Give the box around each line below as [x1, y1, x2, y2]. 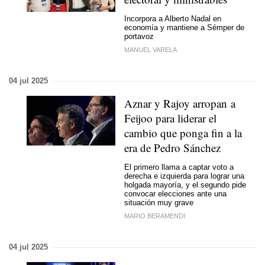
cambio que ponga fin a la [124, 125, 242, 140]
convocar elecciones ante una [124, 189, 227, 198]
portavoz [124, 31, 154, 41]
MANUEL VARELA [124, 46, 177, 53]
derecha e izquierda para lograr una [124, 171, 244, 180]
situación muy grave [124, 198, 193, 207]
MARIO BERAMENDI [124, 212, 185, 219]
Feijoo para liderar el [124, 111, 216, 125]
